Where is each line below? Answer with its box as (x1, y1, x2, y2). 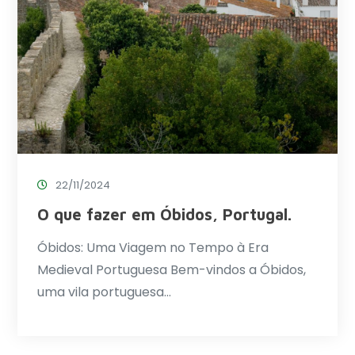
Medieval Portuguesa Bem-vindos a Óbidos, (37, 261, 307, 279)
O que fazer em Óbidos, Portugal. (37, 205, 292, 223)
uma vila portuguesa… (37, 283, 172, 301)
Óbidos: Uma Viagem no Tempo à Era (37, 239, 269, 257)
